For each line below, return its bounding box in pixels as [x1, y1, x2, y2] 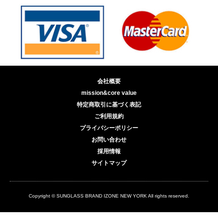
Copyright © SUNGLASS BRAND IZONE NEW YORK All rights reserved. [29, 193, 189, 199]
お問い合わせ [91, 136, 127, 144]
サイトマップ [91, 160, 127, 167]
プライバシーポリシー [80, 125, 138, 132]
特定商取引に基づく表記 [77, 101, 141, 109]
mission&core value [81, 90, 137, 97]
